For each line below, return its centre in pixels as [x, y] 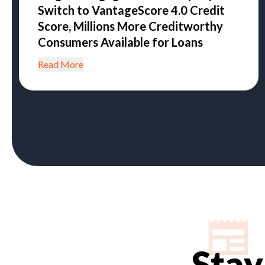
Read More [61, 64]
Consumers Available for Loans [120, 42]
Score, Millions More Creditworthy [130, 26]
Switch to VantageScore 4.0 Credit [131, 10]
